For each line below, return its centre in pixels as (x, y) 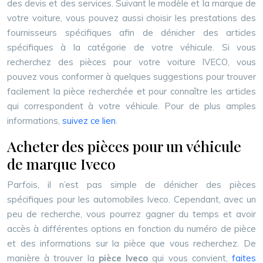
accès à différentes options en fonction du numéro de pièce (131, 229)
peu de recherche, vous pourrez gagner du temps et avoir (131, 214)
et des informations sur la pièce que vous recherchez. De (131, 243)
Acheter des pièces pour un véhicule (124, 146)
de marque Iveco (61, 163)
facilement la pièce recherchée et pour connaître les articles (131, 91)
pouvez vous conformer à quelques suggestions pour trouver (131, 77)
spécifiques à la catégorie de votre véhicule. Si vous (131, 47)
